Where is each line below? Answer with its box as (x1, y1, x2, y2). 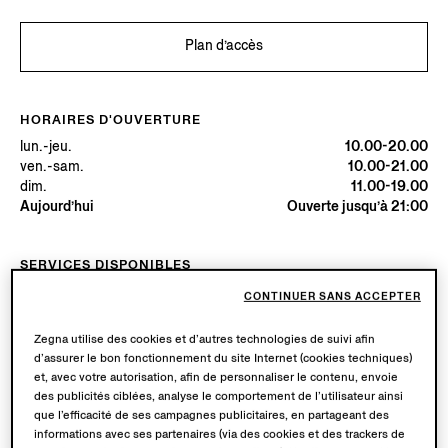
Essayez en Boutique (148, 375, 300, 397)
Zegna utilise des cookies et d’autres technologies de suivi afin (34, 331, 376, 347)
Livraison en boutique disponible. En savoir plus (20, 281, 319, 301)
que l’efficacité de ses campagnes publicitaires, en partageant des (34, 407, 390, 423)
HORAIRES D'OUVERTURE (20, 110, 201, 128)
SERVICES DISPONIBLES (20, 255, 191, 273)
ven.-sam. (20, 156, 84, 176)
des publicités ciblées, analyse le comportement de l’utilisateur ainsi (34, 388, 404, 404)
